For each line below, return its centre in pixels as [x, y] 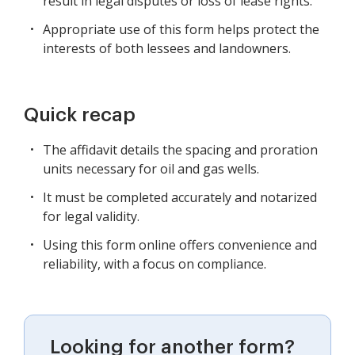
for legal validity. [91, 217]
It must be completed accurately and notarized [180, 198]
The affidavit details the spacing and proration [180, 150]
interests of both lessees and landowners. [167, 49]
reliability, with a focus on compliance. [155, 264]
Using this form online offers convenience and [180, 245]
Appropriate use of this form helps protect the [181, 30]
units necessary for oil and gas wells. [151, 169]
